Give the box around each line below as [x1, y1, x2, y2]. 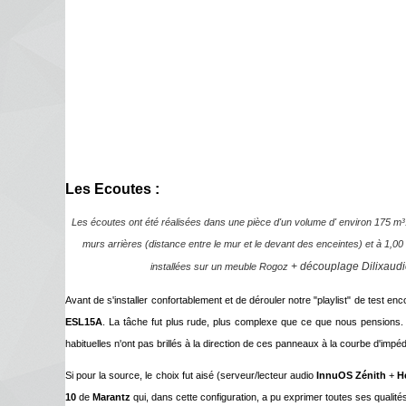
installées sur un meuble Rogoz [150, 261, 288, 273]
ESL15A [65, 315, 102, 327]
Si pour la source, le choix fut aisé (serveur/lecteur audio [65, 370, 317, 382]
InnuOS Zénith [316, 370, 387, 382]
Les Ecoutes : [65, 180, 159, 197]
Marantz [92, 391, 130, 403]
